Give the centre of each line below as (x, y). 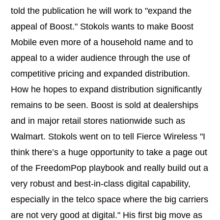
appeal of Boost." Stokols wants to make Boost (102, 27)
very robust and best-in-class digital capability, (101, 184)
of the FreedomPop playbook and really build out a (110, 168)
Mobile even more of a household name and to (102, 42)
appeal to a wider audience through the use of (100, 58)
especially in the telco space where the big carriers (110, 200)
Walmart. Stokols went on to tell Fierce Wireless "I (108, 137)
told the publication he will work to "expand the (101, 11)
